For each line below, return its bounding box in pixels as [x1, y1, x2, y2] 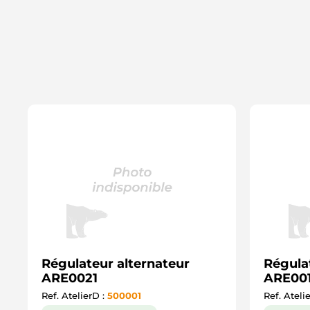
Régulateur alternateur [42, 256, 190, 271]
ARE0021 [42, 271, 98, 286]
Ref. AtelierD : [42, 290, 107, 301]
